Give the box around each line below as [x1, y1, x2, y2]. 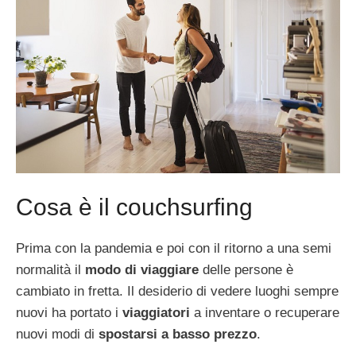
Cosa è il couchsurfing [16, 194, 253, 221]
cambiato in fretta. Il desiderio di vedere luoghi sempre [16, 284, 339, 300]
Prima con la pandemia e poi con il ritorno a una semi [16, 241, 331, 257]
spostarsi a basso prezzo [99, 327, 257, 342]
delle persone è [199, 262, 293, 278]
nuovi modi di [16, 327, 99, 342]
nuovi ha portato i [16, 305, 122, 321]
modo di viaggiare [85, 262, 199, 278]
